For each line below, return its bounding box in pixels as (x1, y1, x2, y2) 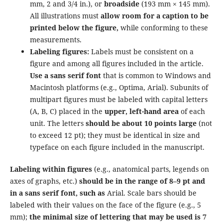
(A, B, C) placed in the (29, 106, 105, 116)
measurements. (29, 34, 82, 44)
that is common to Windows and (103, 70, 211, 80)
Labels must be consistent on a (91, 46, 194, 56)
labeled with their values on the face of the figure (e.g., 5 (9, 200, 201, 210)
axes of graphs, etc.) (9, 176, 79, 186)
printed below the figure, (29, 22, 120, 32)
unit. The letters (29, 118, 86, 128)
